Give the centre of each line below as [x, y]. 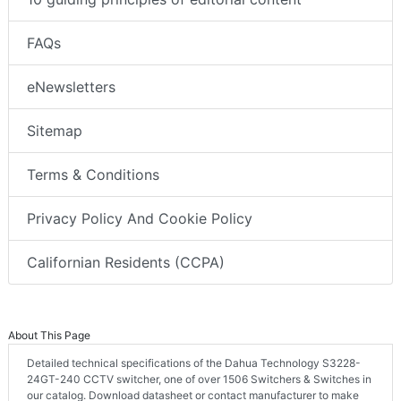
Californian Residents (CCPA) [126, 263]
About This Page [49, 336]
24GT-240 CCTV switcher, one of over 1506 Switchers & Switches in [199, 380]
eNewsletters [71, 87]
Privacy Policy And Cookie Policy [140, 219]
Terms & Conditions [93, 175]
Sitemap [55, 131]
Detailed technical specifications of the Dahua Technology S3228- [194, 363]
